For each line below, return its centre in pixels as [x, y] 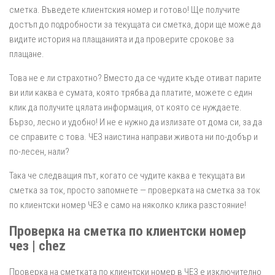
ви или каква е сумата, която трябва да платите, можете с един [131, 92]
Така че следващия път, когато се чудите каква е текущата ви [127, 175]
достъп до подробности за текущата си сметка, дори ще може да [135, 24]
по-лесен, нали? [39, 151]
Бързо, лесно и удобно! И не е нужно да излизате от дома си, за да [136, 122]
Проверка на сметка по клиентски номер [128, 231]
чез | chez [37, 246]
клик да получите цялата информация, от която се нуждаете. [126, 107]
